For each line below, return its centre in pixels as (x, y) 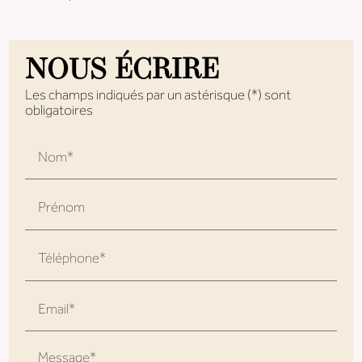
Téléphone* (72, 259)
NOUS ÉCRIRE (122, 72)
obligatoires (59, 112)
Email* (57, 309)
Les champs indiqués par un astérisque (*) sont (158, 96)
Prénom (62, 208)
